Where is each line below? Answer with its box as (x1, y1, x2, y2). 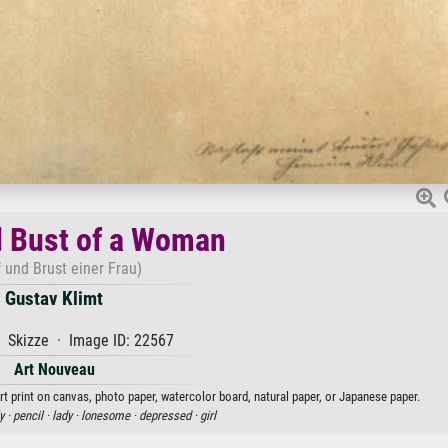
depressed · (139, 408, 200, 424)
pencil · (13, 408, 52, 424)
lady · (52, 408, 81, 424)
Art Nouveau (13, 360, 95, 380)
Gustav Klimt (5, 287, 103, 311)
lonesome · (81, 408, 139, 424)
